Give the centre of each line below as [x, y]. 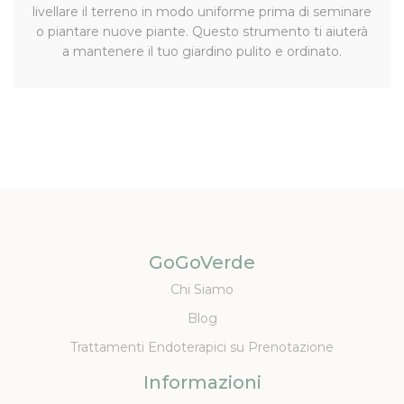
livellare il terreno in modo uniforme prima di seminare [202, 11]
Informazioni [202, 382]
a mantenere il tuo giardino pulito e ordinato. [202, 51]
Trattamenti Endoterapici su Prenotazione [202, 347]
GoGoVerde [202, 262]
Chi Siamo [202, 289]
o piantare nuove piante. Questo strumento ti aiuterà [202, 31]
